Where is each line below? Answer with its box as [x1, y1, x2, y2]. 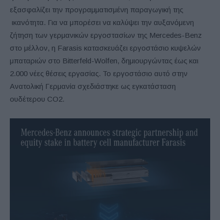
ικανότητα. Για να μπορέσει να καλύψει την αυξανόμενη [10, 18, 194, 27]
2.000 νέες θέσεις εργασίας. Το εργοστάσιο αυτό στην [10, 69, 188, 78]
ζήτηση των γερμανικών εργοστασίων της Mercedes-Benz [10, 30, 202, 39]
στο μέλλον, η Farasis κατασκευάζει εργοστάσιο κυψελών [10, 43, 201, 52]
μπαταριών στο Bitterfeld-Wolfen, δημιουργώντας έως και [10, 56, 198, 65]
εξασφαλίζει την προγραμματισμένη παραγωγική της [10, 5, 183, 14]
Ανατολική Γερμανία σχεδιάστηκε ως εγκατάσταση [10, 82, 176, 90]
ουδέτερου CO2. [10, 94, 64, 103]
